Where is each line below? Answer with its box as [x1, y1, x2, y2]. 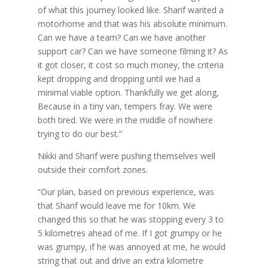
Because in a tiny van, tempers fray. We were [37, 100, 212, 112]
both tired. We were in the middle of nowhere [37, 114, 213, 126]
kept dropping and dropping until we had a [37, 72, 200, 84]
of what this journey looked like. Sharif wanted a [37, 4, 224, 16]
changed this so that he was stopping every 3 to [37, 213, 224, 225]
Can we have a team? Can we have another [37, 31, 206, 43]
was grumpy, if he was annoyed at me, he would [37, 240, 226, 252]
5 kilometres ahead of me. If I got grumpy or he [37, 227, 222, 239]
